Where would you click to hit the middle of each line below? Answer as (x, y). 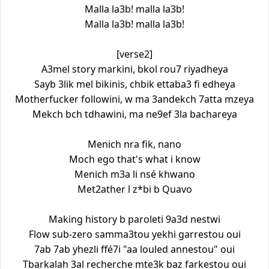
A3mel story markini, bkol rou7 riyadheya (134, 69)
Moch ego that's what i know (134, 159)
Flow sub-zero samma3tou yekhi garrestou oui (134, 234)
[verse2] (134, 54)
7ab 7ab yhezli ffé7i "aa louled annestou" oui (134, 249)
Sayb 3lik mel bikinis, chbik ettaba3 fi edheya (134, 84)
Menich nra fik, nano (134, 144)
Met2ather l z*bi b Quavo (134, 189)
